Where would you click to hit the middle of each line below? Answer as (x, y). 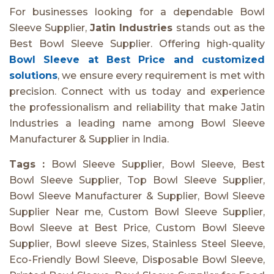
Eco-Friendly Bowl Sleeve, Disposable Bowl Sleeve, (137, 259)
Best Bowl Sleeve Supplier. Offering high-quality (137, 43)
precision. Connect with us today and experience (137, 91)
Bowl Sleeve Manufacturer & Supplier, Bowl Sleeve (137, 196)
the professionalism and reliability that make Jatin (137, 107)
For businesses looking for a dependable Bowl (137, 12)
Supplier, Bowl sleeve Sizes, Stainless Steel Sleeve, (137, 243)
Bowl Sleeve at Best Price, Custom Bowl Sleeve (137, 228)
